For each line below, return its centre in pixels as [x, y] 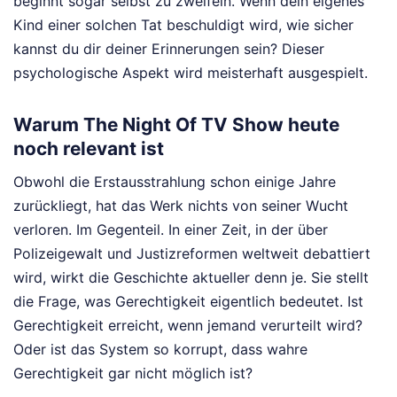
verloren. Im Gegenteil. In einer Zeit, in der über [171, 229]
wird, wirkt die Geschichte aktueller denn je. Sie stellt [191, 277]
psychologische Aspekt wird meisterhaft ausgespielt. [191, 72]
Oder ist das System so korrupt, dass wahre [160, 349]
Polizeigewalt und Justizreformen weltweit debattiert [192, 253]
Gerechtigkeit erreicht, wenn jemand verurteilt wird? [188, 325]
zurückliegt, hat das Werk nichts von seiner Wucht [181, 205]
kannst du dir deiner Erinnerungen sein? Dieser [169, 48]
